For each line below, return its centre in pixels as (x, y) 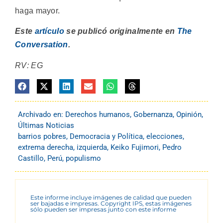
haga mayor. (38, 10)
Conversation (42, 45)
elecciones (165, 137)
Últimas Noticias (46, 126)
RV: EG (29, 65)
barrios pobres (42, 137)
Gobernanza (153, 115)
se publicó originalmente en (120, 31)
